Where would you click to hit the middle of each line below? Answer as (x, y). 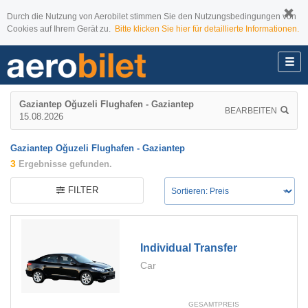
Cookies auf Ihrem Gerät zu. (61, 29)
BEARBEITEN (251, 110)
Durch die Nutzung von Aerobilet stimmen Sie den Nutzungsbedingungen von (152, 16)
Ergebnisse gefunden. (64, 164)
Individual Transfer (189, 247)
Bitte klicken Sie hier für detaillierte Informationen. (207, 29)
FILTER (83, 190)
